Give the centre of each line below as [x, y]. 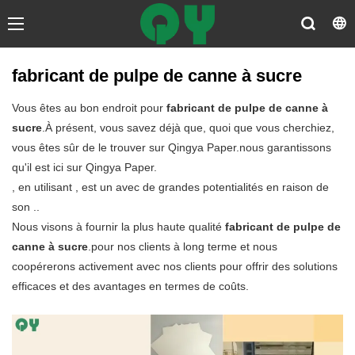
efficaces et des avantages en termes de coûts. [130, 286]
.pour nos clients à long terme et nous [183, 247]
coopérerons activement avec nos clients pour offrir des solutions [175, 267]
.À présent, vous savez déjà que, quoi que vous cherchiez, [188, 128]
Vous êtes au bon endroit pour [89, 108]
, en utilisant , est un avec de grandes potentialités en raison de [170, 187]
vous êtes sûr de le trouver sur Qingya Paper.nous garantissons [172, 148]
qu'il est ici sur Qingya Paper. [84, 168]
